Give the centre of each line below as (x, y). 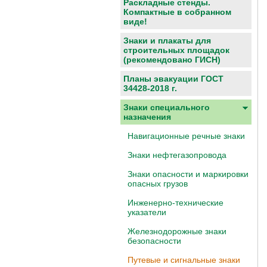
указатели (147, 212)
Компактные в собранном (177, 12)
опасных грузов (158, 184)
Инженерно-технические (176, 203)
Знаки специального (167, 107)
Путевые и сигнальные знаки (184, 260)
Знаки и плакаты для (167, 41)
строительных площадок (176, 50)
